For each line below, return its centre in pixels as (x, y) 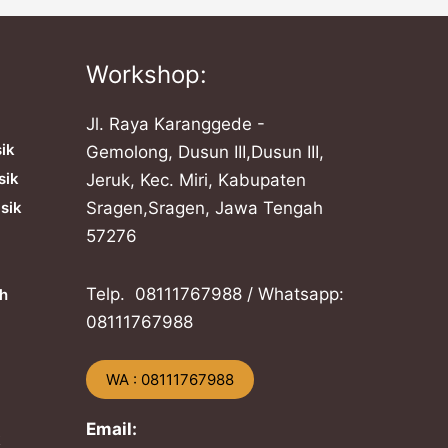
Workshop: (146, 74)
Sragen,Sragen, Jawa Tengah (204, 207)
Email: (111, 428)
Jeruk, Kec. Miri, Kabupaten (196, 179)
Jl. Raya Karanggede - (175, 123)
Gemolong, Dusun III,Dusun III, (205, 151)
